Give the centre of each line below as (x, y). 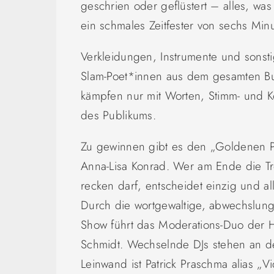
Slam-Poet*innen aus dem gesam (163, 76)
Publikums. (127, 115)
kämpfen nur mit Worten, (145, 95)
